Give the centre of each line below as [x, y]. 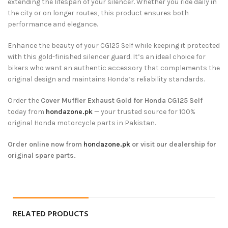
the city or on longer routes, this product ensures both [98, 13]
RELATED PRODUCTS [51, 215]
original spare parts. [42, 156]
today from [27, 112]
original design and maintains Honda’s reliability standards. [106, 79]
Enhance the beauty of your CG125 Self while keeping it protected [114, 46]
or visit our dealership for [173, 145]
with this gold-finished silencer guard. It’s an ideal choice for [107, 57]
